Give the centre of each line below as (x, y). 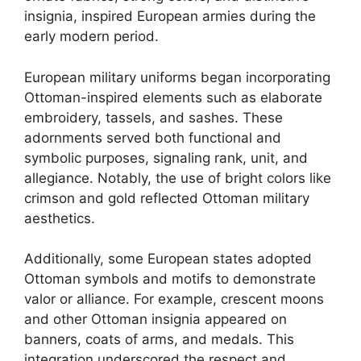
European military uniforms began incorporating (177, 77)
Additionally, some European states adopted (168, 259)
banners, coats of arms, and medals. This (159, 339)
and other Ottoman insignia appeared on (156, 319)
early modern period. (91, 36)
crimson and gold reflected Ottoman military (167, 198)
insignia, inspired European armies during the (170, 16)
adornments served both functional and (153, 137)
